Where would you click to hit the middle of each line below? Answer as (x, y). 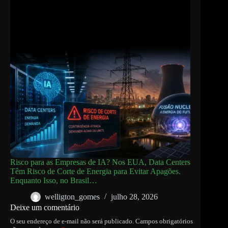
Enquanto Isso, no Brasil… (54, 180)
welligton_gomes (72, 197)
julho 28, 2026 (134, 197)
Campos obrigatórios (164, 221)
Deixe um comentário (45, 207)
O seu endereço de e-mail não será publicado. (72, 221)
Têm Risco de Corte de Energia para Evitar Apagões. (95, 171)
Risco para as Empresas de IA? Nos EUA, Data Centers (100, 162)
